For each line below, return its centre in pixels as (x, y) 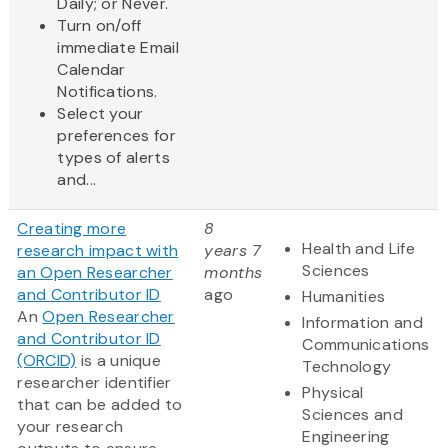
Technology (347, 367)
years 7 (233, 251)
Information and (362, 323)
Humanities (344, 297)
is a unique (119, 361)
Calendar (91, 70)
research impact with (98, 251)
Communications (366, 345)
